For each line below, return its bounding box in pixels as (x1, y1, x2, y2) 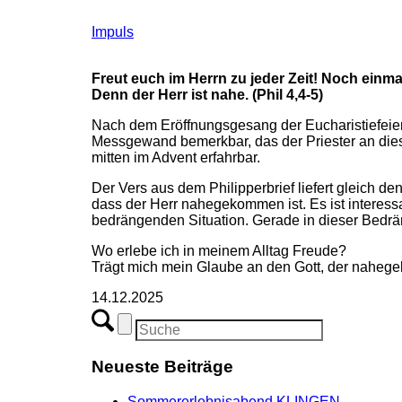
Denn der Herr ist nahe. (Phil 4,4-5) (92, 86, 323, 102)
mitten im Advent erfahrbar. (92, 149, 260, 165)
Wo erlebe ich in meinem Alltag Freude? (92, 242, 346, 258)
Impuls (92, 23, 134, 39)
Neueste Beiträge (92, 357, 233, 377)
